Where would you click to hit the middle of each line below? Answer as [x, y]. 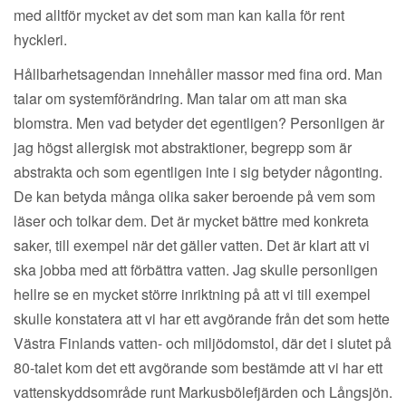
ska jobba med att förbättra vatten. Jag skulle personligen [196, 270]
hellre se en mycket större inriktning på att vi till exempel [192, 295]
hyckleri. [40, 40]
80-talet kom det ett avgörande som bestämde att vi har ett [198, 368]
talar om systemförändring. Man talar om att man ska [180, 99]
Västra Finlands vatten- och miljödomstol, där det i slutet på [203, 343]
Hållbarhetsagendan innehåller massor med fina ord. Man [198, 74]
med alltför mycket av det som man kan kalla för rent [179, 15]
